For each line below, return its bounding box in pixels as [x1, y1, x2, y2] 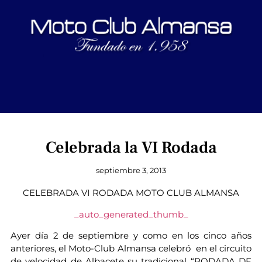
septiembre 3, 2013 [96, 166, 166, 175]
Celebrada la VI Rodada [45, 137, 217, 158]
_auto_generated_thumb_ [74, 208, 188, 220]
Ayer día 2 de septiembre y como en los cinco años [10, 230, 252, 242]
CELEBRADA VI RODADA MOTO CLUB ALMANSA [23, 187, 239, 199]
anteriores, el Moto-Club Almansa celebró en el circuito [10, 243, 252, 254]
